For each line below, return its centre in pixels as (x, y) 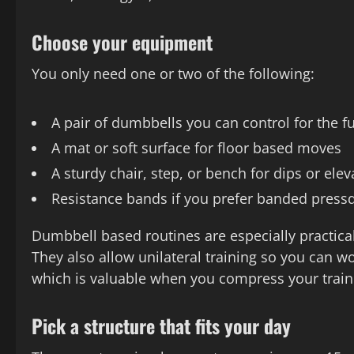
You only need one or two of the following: (173, 74)
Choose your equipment (122, 42)
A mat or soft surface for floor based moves (196, 148)
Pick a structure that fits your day (161, 326)
